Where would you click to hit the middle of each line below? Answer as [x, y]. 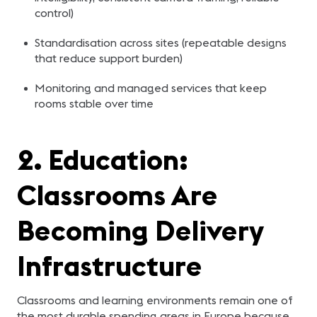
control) [54, 13]
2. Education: [103, 160]
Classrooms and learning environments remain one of [155, 300]
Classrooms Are [117, 195]
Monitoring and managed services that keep [150, 88]
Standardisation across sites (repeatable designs [160, 42]
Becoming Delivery [140, 230]
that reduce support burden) [108, 58]
